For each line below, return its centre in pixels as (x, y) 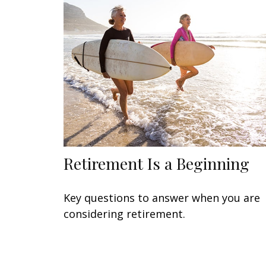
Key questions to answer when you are (162, 198)
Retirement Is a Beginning (156, 164)
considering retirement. (124, 214)
